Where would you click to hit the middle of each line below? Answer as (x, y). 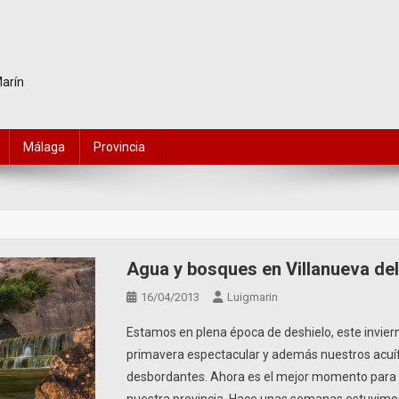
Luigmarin (253, 297)
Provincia (119, 147)
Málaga (44, 147)
